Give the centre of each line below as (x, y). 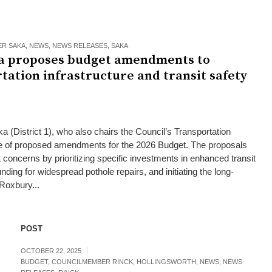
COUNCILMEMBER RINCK (92, 262)
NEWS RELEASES (80, 46)
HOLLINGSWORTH (166, 262)
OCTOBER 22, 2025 (51, 251)
